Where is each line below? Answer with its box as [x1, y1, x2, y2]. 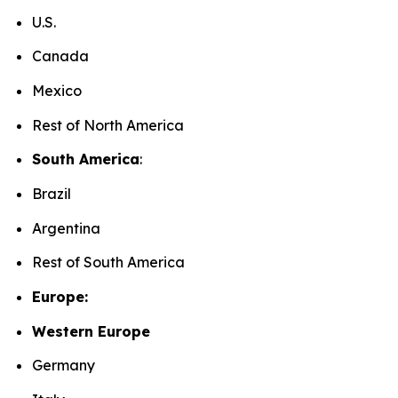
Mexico [32, 82, 87, 100]
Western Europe [32, 322, 153, 340]
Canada [32, 47, 94, 66]
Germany [32, 356, 100, 375]
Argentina [32, 219, 106, 237]
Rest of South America [32, 253, 190, 272]
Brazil [32, 185, 76, 203]
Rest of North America [32, 115, 189, 134]
